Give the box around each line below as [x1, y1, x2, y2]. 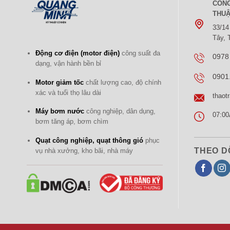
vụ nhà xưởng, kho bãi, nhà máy [35, 146, 133, 155]
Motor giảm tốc [35, 78, 84, 86]
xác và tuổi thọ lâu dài [35, 88, 101, 97]
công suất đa [119, 49, 160, 57]
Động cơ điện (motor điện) [35, 49, 120, 57]
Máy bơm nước [35, 107, 84, 116]
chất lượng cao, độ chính [83, 78, 161, 86]
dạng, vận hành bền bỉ [35, 60, 101, 68]
